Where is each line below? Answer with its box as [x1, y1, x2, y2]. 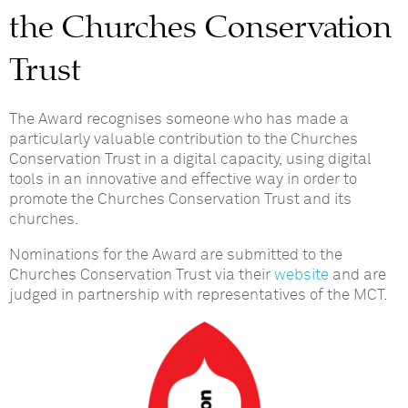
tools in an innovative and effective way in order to [9, 171, 357, 188]
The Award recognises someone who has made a [9, 111, 349, 127]
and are [329, 267, 386, 283]
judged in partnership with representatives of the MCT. [9, 287, 387, 303]
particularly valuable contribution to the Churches [9, 131, 358, 148]
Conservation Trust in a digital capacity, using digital [9, 151, 372, 168]
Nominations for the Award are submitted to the [9, 247, 342, 263]
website [274, 267, 329, 283]
